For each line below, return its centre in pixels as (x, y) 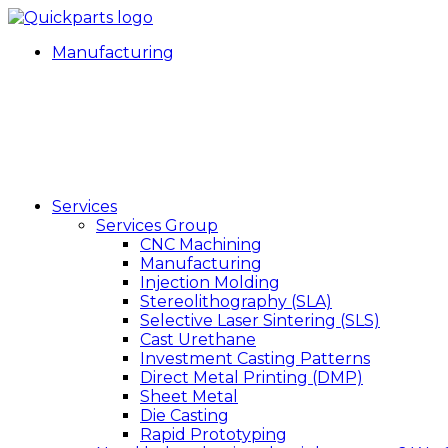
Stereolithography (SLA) (236, 301)
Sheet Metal (189, 396)
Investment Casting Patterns (255, 358)
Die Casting (184, 415)
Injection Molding (210, 282)
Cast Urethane (198, 339)
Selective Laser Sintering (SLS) (260, 320)
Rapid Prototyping (213, 434)
